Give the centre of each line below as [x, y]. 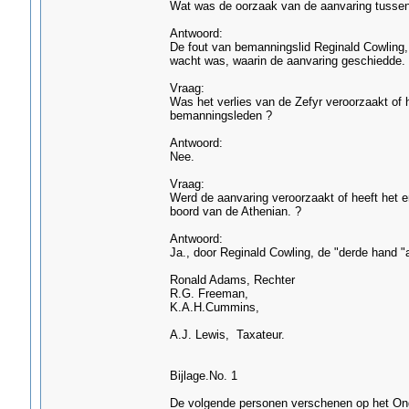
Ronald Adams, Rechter [232, 280]
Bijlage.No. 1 [203, 376]
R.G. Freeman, [209, 294]
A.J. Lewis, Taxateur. [227, 335]
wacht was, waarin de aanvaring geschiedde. [287, 61]
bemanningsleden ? [220, 115]
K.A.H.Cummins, [214, 307]
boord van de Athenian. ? [235, 211]
